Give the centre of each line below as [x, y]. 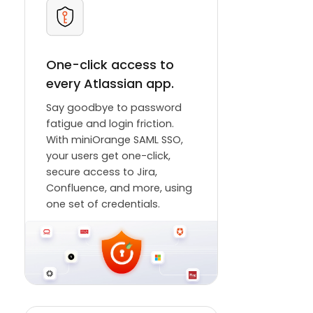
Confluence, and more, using [119, 188]
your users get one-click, [108, 156]
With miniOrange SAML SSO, [115, 140]
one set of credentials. [103, 204]
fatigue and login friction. [110, 124]
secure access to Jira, [102, 172]
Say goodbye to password [114, 108]
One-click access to [110, 65]
